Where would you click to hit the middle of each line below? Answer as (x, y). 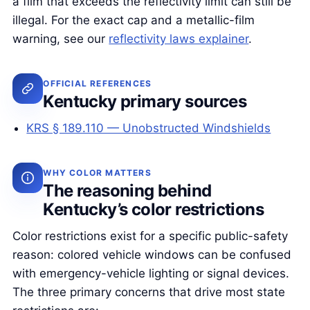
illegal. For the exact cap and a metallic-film (134, 20)
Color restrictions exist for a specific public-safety (151, 236)
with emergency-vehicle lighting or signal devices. (151, 274)
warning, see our (61, 39)
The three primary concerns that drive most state (149, 292)
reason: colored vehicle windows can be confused (152, 255)
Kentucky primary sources (145, 101)
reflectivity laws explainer (179, 39)
